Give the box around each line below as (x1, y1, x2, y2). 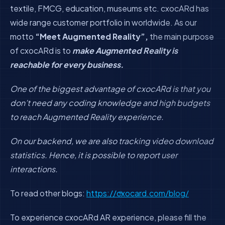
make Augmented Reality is (72, 45, 178, 56)
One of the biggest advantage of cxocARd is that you (10, 83, 210, 94)
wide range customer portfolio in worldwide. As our (10, 17, 197, 28)
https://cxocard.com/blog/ (86, 188, 189, 198)
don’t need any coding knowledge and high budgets (10, 97, 210, 108)
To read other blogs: (10, 188, 86, 198)
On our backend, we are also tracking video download (10, 136, 213, 146)
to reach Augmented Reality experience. (10, 111, 164, 122)
